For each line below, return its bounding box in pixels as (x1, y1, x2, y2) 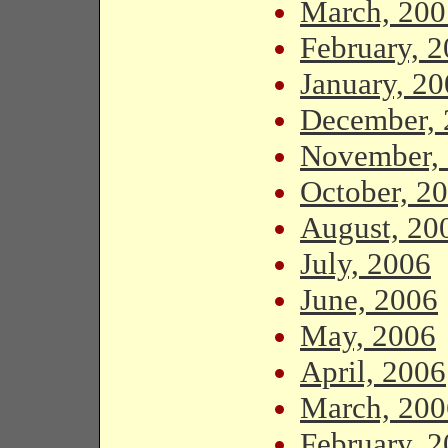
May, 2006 (300, 318, 436, 353)
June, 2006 (300, 282, 438, 317)
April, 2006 (300, 354, 446, 389)
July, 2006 (300, 246, 431, 281)
